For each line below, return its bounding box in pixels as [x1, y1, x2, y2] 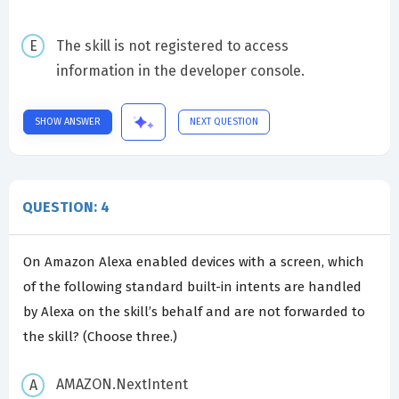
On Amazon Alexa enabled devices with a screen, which [23, 253, 364, 270]
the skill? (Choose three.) [23, 328, 177, 345]
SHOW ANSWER [35, 115, 101, 127]
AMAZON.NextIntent [55, 376, 188, 394]
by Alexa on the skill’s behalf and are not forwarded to [23, 303, 365, 320]
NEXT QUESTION [190, 115, 258, 127]
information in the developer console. [55, 61, 305, 79]
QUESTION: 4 [22, 198, 110, 216]
